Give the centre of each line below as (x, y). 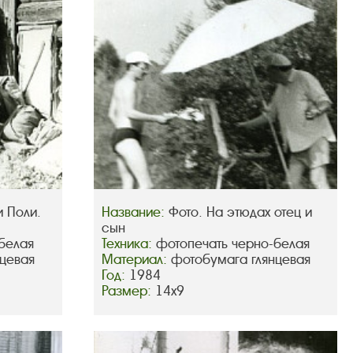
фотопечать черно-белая (232, 244)
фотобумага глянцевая (240, 260)
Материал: (136, 260)
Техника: (128, 244)
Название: (135, 213)
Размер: (128, 292)
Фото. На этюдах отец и (240, 213)
